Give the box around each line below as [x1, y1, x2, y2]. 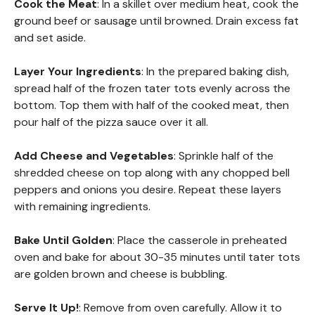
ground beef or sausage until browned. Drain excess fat [14, 13, 299, 28]
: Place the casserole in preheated [112, 232, 287, 247]
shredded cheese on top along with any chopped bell [14, 165, 290, 180]
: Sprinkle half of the [174, 148, 274, 163]
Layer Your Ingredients [14, 63, 141, 79]
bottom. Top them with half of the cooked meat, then [14, 97, 289, 112]
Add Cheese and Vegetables [14, 148, 174, 163]
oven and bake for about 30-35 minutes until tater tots [14, 249, 300, 264]
